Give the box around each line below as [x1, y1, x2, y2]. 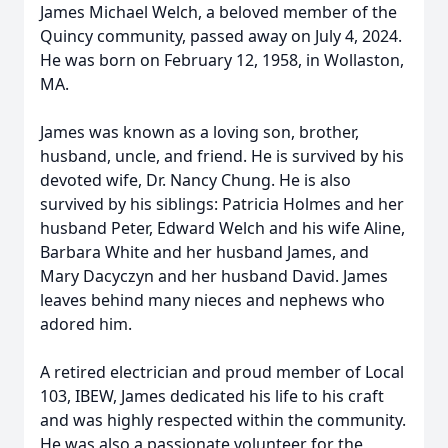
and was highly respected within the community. [40, 409, 406, 431]
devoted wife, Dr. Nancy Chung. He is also [40, 169, 351, 191]
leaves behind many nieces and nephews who [40, 289, 385, 311]
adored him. [40, 313, 132, 335]
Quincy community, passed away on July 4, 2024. [40, 25, 402, 47]
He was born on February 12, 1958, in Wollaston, [40, 49, 404, 71]
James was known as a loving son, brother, [40, 121, 359, 143]
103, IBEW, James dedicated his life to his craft [40, 385, 384, 407]
